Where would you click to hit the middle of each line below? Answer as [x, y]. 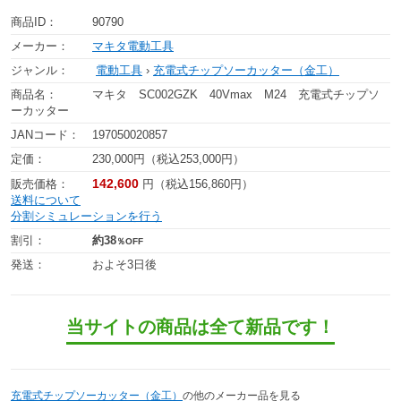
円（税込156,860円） [198, 183]
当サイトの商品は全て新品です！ [200, 326]
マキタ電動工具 [133, 46]
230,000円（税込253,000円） [168, 158]
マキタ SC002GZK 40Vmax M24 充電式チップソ [236, 94]
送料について [46, 200]
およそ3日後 [124, 264]
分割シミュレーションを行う [86, 216]
